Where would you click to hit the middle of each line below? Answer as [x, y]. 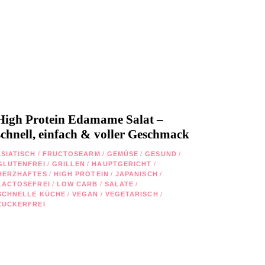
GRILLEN [69, 164]
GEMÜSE [123, 153]
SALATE [119, 184]
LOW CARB [77, 184]
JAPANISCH [136, 174]
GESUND [161, 153]
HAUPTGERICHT [122, 164]
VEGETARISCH [132, 194]
